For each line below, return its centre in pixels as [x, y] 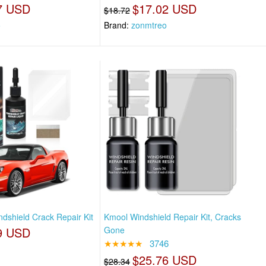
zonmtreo [149, 25]
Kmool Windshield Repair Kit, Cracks [173, 216]
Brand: [118, 25]
